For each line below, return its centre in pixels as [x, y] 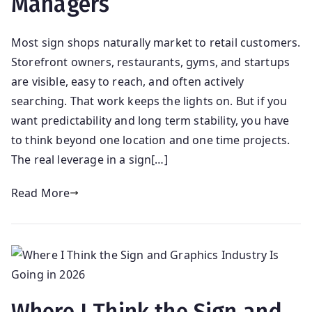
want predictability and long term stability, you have [150, 121]
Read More [41, 193]
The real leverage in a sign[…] [89, 160]
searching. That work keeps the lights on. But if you [149, 101]
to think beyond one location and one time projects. [151, 140]
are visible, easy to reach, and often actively [128, 82]
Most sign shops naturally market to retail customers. [156, 43]
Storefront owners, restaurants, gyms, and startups [151, 62]
